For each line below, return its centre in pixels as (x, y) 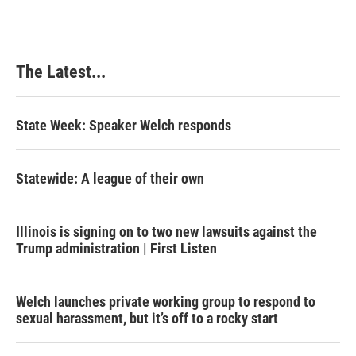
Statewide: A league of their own (110, 178)
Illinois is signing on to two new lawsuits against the (166, 232)
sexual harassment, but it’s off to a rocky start (147, 318)
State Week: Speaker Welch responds (124, 125)
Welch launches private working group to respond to (166, 302)
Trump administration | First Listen (116, 248)
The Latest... (61, 72)
